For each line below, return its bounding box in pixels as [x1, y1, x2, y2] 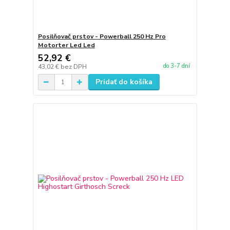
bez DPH [60, 63, 87, 71]
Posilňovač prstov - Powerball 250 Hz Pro [37, 32, 166, 41]
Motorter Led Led [37, 41, 95, 50]
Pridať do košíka [95, 77, 152, 87]
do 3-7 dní [163, 62, 190, 70]
